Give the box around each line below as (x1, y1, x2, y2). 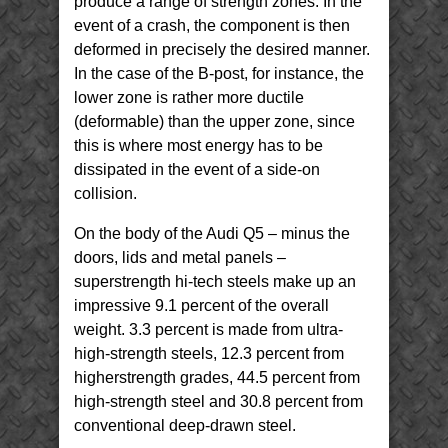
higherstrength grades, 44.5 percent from (74, 369, 360, 386)
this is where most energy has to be (74, 137, 323, 154)
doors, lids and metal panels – (74, 249, 286, 266)
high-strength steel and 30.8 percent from (74, 393, 363, 410)
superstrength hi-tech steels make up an (74, 273, 356, 290)
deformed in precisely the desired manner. (74, 41, 370, 58)
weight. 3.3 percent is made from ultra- (74, 321, 343, 338)
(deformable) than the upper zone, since (74, 113, 355, 130)
